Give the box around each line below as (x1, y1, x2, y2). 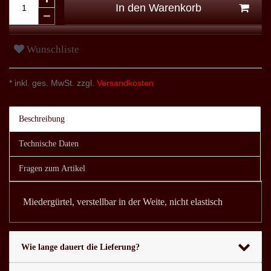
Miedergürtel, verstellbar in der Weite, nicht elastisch (23, 197, 223, 207)
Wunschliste (27, 43, 79, 55)
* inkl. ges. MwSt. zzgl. (9, 78, 94, 88)
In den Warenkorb (115, 1, 201, 14)
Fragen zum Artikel (19, 164, 85, 174)
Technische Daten (19, 139, 79, 149)
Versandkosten (94, 78, 154, 88)
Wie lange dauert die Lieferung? (21, 242, 140, 252)
